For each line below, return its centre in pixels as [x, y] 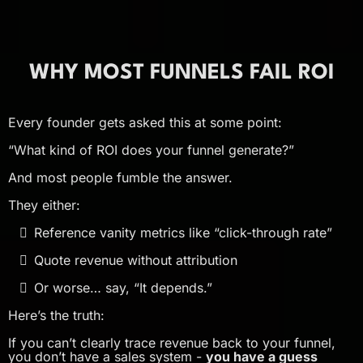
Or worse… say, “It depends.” [123, 287]
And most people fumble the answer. [120, 177]
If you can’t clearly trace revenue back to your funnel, [172, 342]
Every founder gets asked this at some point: [145, 122]
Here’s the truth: [56, 315]
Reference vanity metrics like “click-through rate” [183, 232]
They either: [44, 205]
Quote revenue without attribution [136, 260]
